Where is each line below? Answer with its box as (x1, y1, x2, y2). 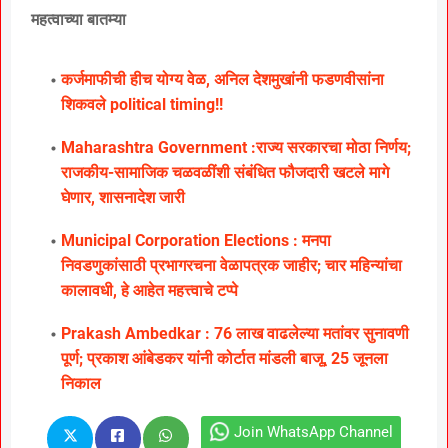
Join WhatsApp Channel (234, 422, 393, 441)
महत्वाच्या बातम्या (31, 9, 126, 29)
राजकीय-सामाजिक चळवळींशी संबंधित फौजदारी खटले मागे (61, 162, 389, 182)
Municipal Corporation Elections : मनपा (61, 230, 331, 250)
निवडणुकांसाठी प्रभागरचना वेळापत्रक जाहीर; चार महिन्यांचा (61, 255, 402, 275)
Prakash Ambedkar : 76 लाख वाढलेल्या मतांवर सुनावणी (61, 323, 409, 343)
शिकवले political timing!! (61, 94, 223, 114)
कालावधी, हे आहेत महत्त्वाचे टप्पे (61, 280, 238, 300)
